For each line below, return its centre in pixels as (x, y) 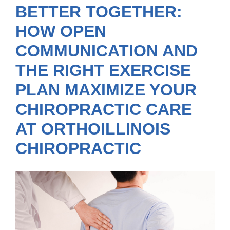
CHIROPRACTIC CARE (104, 109)
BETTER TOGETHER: (99, 12)
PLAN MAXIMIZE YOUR (106, 90)
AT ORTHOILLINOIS (93, 129)
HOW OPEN (61, 31)
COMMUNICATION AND (107, 51)
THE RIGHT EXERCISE (103, 70)
